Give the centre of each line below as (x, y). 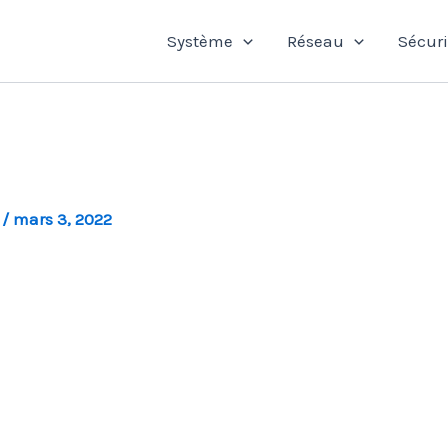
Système (199, 41)
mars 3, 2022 (62, 219)
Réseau (315, 41)
